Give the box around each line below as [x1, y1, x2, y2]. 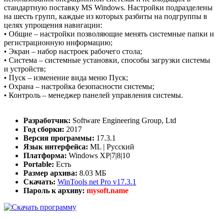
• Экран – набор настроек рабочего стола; [4, 47, 142, 56]
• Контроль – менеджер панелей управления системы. [4, 91, 183, 100]
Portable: [23, 160, 56, 169]
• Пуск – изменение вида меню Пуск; [4, 73, 128, 82]
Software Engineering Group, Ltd [73, 116, 176, 125]
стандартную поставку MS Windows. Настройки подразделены [4, 3, 213, 12]
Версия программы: [23, 134, 96, 143]
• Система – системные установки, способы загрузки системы [4, 56, 210, 65]
